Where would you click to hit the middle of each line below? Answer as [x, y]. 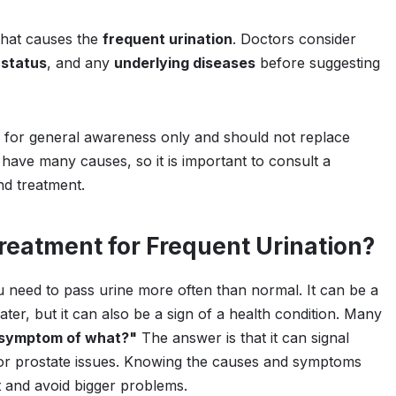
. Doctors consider [294, 39]
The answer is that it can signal [243, 338]
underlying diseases [185, 63]
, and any [80, 63]
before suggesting [318, 63]
